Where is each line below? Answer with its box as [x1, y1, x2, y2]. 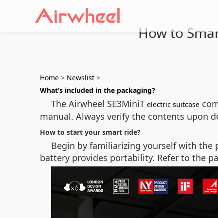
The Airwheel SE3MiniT [51, 98, 147, 109]
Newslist [67, 73, 94, 82]
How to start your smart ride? [40, 127, 141, 137]
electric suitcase [147, 100, 200, 109]
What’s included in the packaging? [40, 86, 155, 95]
